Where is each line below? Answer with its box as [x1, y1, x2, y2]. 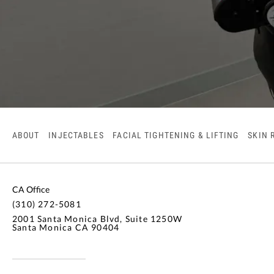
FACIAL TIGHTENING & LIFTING [113, 130, 239, 141]
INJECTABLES [48, 130, 104, 141]
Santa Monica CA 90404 [12, 222, 120, 233]
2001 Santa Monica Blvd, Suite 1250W [12, 213, 182, 224]
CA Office [12, 184, 50, 195]
